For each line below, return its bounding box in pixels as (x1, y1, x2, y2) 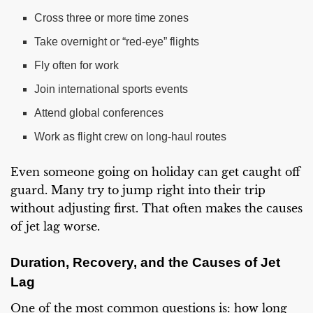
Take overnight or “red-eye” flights (34, 35, 200, 48)
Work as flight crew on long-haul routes (34, 130, 227, 143)
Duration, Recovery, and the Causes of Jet (10, 255, 280, 270)
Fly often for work (34, 59, 119, 71)
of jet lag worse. (10, 219, 100, 233)
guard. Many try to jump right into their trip (10, 182, 265, 197)
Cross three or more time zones (34, 11, 189, 24)
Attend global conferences (34, 106, 164, 119)
